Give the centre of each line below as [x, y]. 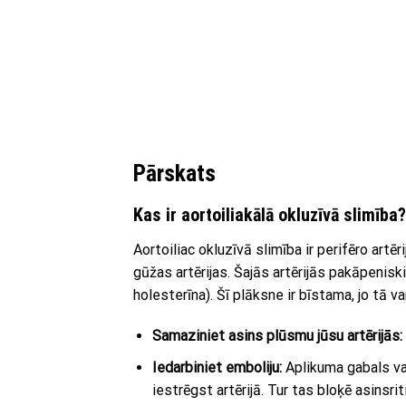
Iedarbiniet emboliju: [217, 367]
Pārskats [174, 173]
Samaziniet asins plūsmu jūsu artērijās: [277, 336]
